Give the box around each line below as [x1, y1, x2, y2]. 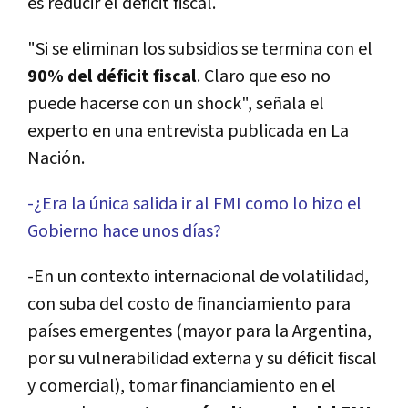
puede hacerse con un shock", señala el [27, 92, 324, 117]
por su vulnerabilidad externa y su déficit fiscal [27, 347, 377, 372]
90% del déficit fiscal [27, 65, 197, 89]
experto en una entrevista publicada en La [27, 119, 349, 144]
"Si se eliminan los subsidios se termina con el [27, 37, 372, 62]
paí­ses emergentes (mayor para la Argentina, [27, 320, 372, 344]
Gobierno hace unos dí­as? [27, 219, 221, 244]
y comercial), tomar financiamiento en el [27, 374, 336, 399]
